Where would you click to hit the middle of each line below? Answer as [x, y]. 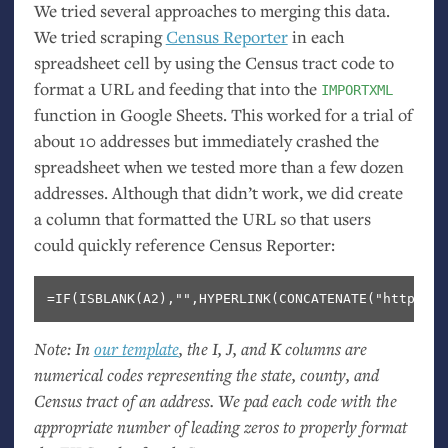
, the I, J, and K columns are [272, 348]
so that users [323, 218]
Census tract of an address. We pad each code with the [215, 400]
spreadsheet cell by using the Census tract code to [213, 62]
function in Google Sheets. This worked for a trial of [223, 114]
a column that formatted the [137, 218]
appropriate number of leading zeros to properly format [220, 426]
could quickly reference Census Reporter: [184, 244]
